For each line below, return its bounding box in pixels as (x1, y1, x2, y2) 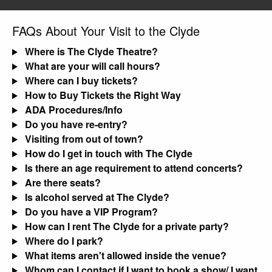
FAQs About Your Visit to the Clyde (12, 22, 200, 40)
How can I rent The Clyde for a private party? (24, 219, 229, 234)
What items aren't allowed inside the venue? (24, 248, 226, 263)
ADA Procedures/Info (24, 103, 123, 117)
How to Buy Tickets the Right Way (24, 88, 181, 103)
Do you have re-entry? (24, 117, 127, 132)
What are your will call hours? (24, 59, 160, 73)
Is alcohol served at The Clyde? (24, 190, 169, 205)
